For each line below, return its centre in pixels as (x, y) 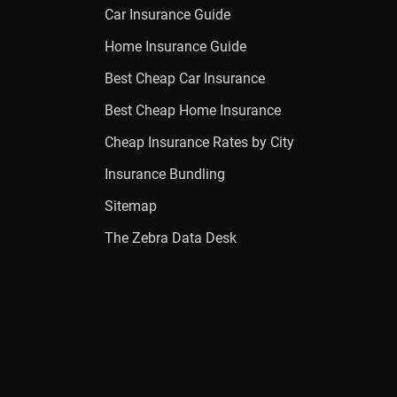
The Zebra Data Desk (171, 238)
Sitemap (131, 206)
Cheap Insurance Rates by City (199, 142)
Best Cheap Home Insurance (193, 110)
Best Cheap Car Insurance (185, 78)
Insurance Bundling (165, 174)
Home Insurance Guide (175, 47)
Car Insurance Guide (167, 15)
